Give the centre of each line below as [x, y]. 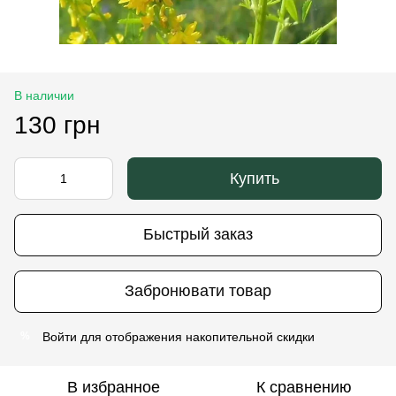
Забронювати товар [198, 291]
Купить [255, 178]
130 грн [57, 125]
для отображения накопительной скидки [196, 336]
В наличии [44, 95]
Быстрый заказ [198, 235]
